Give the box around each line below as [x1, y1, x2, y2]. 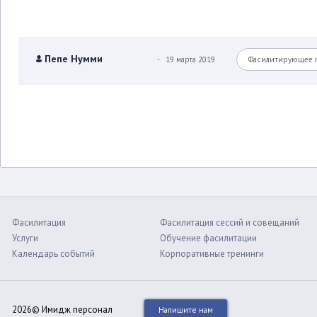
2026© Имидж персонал [12, 304, 115, 316]
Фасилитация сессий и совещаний [160, 217, 299, 229]
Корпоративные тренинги [160, 248, 264, 260]
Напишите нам [158, 304, 213, 315]
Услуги [12, 232, 38, 244]
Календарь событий [12, 248, 95, 260]
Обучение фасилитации [160, 232, 257, 244]
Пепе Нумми [45, 52, 103, 65]
